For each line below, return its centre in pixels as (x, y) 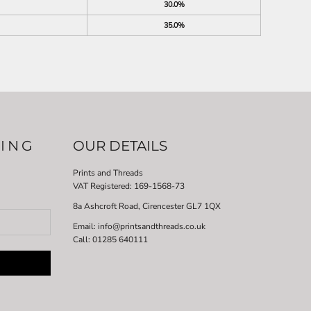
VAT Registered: (103, 186)
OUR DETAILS (120, 145)
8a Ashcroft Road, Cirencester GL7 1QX (146, 206)
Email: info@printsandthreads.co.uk (139, 226)
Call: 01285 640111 (110, 239)
